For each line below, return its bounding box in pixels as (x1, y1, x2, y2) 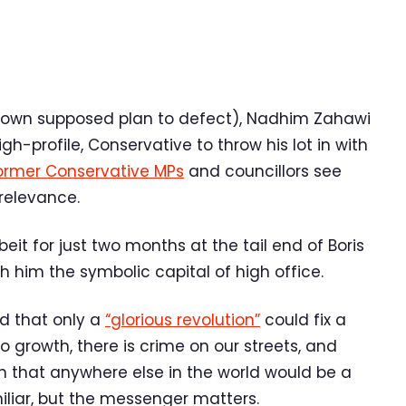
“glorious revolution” (105, 308, 260, 331)
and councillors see (184, 160, 342, 183)
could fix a (260, 308, 346, 331)
